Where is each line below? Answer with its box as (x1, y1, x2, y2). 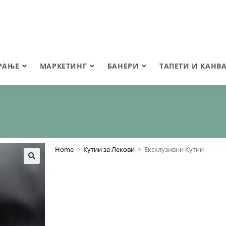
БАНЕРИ (107, 61, 139, 71)
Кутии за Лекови (83, 145, 135, 154)
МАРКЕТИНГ (39, 61, 87, 71)
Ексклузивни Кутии (144, 145, 204, 154)
